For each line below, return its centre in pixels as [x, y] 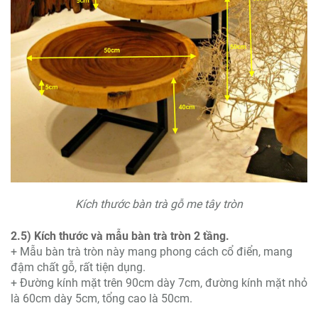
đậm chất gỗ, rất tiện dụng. [78, 268]
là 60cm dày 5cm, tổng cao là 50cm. [102, 299]
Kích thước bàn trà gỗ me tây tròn [159, 204]
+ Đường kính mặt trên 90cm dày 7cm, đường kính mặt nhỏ [159, 283]
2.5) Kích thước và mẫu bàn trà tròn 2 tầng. [120, 236]
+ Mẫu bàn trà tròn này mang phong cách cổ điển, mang [152, 252]
